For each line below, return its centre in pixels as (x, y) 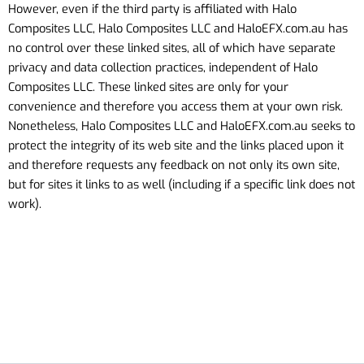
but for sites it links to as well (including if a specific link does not (182, 185)
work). (25, 204)
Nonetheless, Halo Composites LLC (102, 126)
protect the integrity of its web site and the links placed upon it (176, 146)
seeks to (331, 126)
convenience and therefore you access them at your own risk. (175, 107)
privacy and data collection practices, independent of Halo (163, 68)
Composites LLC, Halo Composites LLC (111, 29)
